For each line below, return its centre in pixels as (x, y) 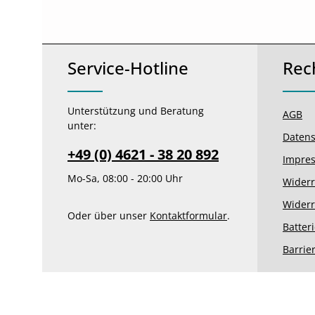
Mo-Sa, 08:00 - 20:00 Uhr (125, 179)
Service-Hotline (128, 68)
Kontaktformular (188, 216)
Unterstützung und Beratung (136, 111)
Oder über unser (109, 216)
